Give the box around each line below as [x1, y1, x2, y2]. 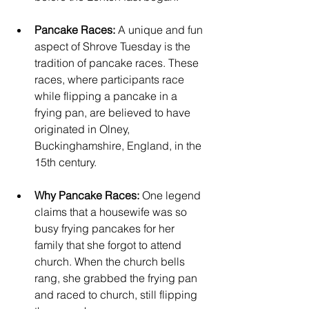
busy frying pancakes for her [34, 221, 177, 235]
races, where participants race [34, 72, 187, 86]
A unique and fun [115, 22, 206, 37]
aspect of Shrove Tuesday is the [34, 39, 193, 53]
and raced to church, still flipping [34, 287, 200, 301]
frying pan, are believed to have [34, 105, 193, 119]
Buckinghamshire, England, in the [34, 138, 204, 152]
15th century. [34, 154, 99, 169]
